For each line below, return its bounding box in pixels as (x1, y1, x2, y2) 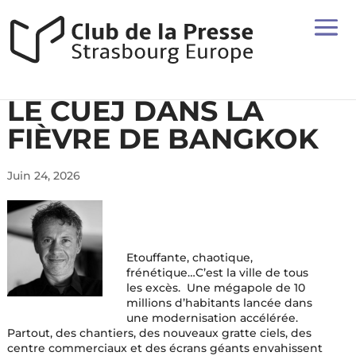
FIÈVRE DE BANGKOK (6, 122, 319, 156)
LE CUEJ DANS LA (6, 94, 264, 128)
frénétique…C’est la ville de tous (126, 265, 309, 280)
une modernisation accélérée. (126, 311, 299, 325)
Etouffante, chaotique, (126, 250, 253, 265)
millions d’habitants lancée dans (126, 296, 313, 310)
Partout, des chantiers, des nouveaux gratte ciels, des (6, 326, 311, 340)
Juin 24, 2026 (6, 168, 80, 183)
